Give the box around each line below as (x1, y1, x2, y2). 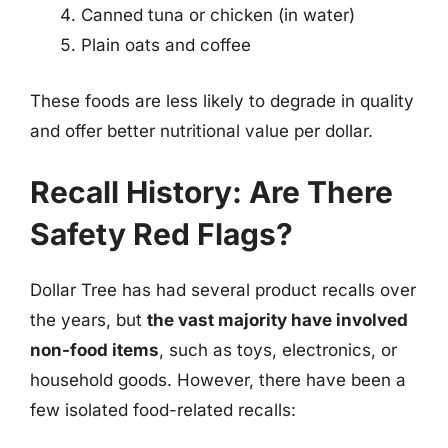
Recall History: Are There (30, 174, 393, 210)
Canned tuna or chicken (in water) (81, 5, 355, 25)
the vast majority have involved (147, 310, 408, 330)
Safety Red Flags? (30, 216, 293, 252)
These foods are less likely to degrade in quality (30, 90, 414, 111)
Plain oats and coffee (81, 35, 251, 55)
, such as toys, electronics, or (159, 340, 397, 360)
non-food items (30, 340, 159, 360)
